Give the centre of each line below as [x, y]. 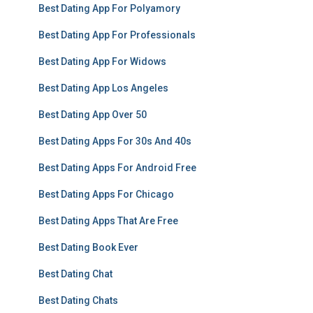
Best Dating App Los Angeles [103, 88]
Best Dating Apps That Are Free [108, 221]
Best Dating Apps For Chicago [106, 194]
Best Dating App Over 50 [93, 115]
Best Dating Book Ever [88, 247]
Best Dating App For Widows [102, 61]
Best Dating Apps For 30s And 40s [115, 141]
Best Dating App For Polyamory [109, 8]
